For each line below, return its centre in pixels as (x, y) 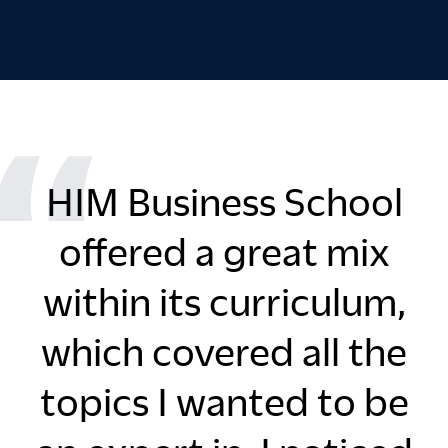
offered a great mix (224, 251)
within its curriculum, (224, 301)
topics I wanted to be (224, 401)
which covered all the (224, 351)
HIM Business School (224, 201)
